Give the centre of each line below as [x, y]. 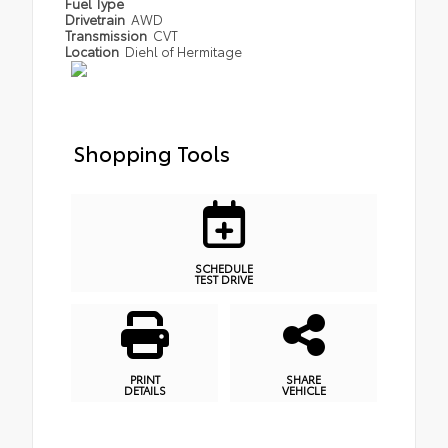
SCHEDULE [224, 268]
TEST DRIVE [224, 279]
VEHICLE [303, 389]
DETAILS [144, 389]
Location [93, 50]
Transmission [107, 34]
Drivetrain [96, 18]
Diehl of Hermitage [184, 50]
